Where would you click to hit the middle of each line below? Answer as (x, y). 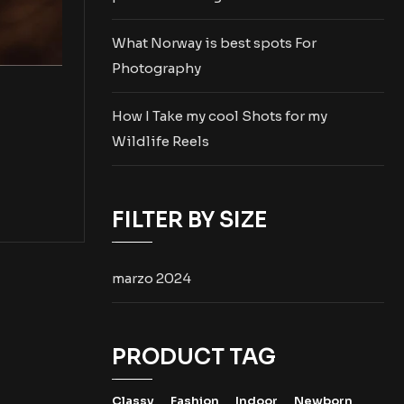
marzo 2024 (151, 278)
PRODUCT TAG (193, 357)
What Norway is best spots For (214, 43)
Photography (156, 68)
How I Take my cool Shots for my (219, 116)
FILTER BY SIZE (189, 220)
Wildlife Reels (160, 141)
